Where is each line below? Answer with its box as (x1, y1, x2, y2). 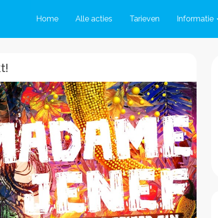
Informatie (177, 14, 214, 23)
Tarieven (129, 14, 160, 23)
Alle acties (75, 14, 112, 23)
